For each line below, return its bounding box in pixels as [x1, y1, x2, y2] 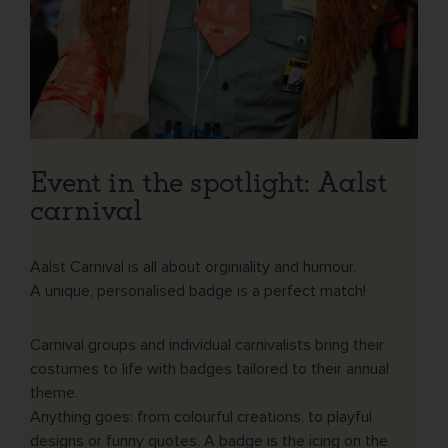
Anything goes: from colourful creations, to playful [30, 407, 372, 428]
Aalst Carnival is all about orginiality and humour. [30, 257, 356, 278]
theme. [30, 383, 82, 404]
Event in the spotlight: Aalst [30, 165, 387, 201]
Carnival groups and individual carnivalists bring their [30, 335, 384, 356]
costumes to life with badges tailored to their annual [30, 359, 389, 380]
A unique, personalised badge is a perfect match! [30, 281, 366, 302]
